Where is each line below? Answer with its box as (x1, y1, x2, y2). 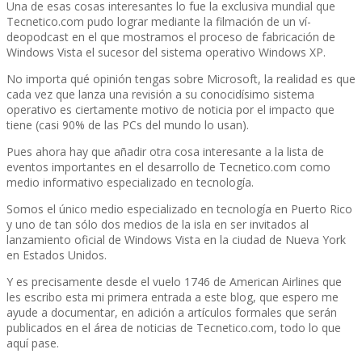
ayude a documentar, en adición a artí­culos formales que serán (6, 304, 337, 320)
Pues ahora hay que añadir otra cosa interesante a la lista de (6, 143, 324, 159)
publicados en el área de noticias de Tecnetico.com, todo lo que (6, 319, 341, 335)
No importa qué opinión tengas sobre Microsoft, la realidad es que (6, 70, 356, 86)
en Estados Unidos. (6, 246, 107, 263)
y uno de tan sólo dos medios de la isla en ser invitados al (6, 216, 309, 232)
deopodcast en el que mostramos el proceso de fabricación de (6, 28, 335, 44)
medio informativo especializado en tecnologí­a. (6, 174, 254, 190)
